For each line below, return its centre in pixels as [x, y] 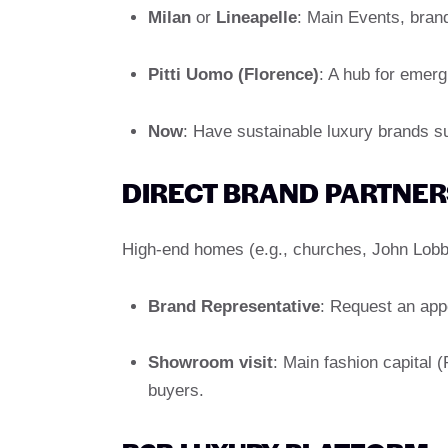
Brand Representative [233, 306]
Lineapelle [256, 17]
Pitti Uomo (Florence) [233, 74]
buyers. [175, 391]
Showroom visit [210, 363]
